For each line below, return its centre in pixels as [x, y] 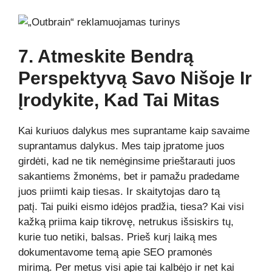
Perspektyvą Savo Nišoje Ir [135, 78]
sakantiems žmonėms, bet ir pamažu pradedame [129, 176]
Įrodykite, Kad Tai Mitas [119, 100]
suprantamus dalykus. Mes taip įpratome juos [121, 146]
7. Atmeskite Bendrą [106, 56]
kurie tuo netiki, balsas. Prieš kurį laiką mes [118, 237]
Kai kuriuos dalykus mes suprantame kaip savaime [134, 131]
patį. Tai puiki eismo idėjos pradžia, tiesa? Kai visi [131, 206]
